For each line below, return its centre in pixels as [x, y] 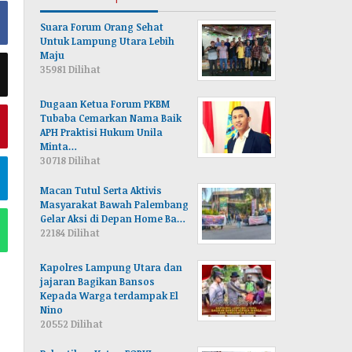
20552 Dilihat [72, 323]
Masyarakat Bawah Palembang [115, 204]
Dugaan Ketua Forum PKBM [105, 103]
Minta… [59, 146]
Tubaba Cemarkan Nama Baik [111, 117]
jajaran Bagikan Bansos [98, 281]
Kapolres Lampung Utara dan [112, 267]
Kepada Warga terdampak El [110, 295]
